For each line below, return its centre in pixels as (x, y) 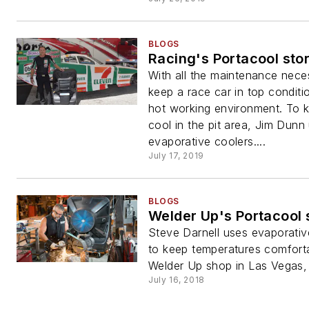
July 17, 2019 (176, 156)
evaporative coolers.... (207, 141)
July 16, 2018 (177, 280)
